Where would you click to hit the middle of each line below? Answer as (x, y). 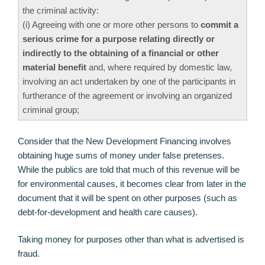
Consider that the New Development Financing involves (125, 141)
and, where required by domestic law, (159, 67)
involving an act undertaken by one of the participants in (129, 82)
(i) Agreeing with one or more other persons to (112, 25)
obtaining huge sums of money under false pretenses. (121, 155)
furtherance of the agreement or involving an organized (127, 96)
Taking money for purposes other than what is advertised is (131, 240)
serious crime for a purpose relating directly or (119, 39)
